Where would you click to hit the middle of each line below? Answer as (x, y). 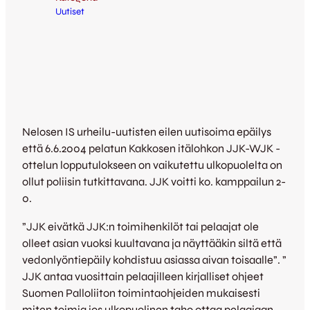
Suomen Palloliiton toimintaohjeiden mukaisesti (141, 293)
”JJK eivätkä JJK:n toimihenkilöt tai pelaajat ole (140, 226)
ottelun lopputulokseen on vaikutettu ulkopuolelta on (152, 165)
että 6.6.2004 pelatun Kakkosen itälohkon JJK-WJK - (151, 149)
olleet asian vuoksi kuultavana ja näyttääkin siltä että (152, 243)
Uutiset (70, 11)
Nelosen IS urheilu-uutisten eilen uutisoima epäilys (147, 132)
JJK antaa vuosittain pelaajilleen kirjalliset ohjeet (143, 276)
